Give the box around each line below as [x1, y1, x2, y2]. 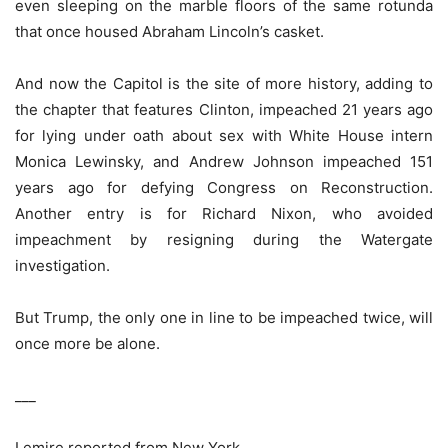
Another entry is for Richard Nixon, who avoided [15, 204, 433, 224]
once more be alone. [15, 334, 160, 354]
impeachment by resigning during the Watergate [15, 230, 433, 250]
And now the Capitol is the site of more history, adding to [15, 74, 433, 94]
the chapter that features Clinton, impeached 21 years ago [15, 100, 433, 120]
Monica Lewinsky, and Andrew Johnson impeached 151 [15, 152, 433, 172]
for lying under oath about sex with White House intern [15, 126, 433, 146]
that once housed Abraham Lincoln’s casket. [15, 22, 324, 42]
